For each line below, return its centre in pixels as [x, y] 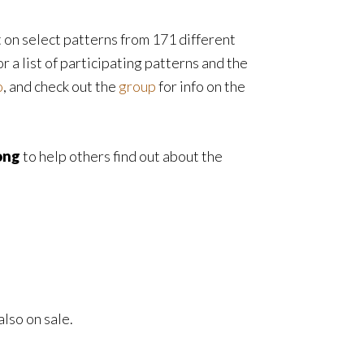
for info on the [201, 86]
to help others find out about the [121, 156]
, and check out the [61, 86]
